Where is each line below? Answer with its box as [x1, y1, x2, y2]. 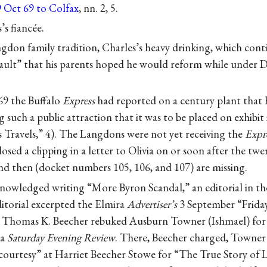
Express [63, 93, 95, 108]
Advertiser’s [127, 196, 177, 212]
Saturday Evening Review [7, 229, 115, 245]
